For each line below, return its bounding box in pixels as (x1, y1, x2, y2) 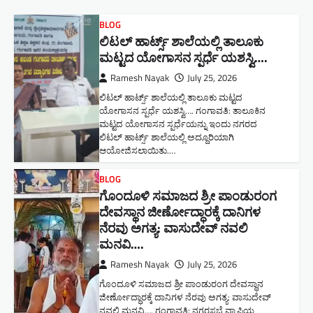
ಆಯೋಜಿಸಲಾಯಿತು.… (99, 143, 176, 157)
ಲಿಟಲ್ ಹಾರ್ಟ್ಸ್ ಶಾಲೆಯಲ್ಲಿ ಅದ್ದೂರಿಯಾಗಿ (99, 130, 235, 144)
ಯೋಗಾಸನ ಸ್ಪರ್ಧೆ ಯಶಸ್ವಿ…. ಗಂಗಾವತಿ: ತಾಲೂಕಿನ (99, 103, 266, 117)
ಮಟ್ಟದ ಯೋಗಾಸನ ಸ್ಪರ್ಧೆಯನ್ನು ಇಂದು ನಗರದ (99, 117, 258, 131)
